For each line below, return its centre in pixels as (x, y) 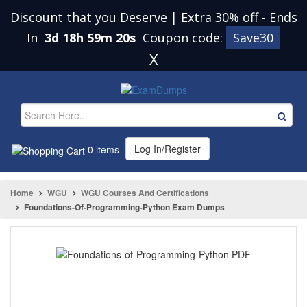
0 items (102, 149)
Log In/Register (168, 148)
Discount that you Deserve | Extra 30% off (136, 17)
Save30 (253, 38)
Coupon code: (184, 38)
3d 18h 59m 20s (92, 38)
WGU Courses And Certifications (145, 192)
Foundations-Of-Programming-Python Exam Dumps (124, 207)
